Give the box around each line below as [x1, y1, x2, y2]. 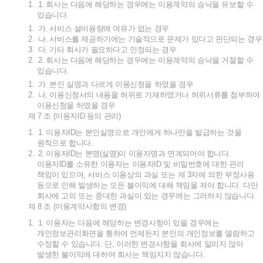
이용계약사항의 [55, 202, 107, 211]
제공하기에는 [81, 35, 126, 43]
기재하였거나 [144, 90, 190, 99]
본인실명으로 [85, 128, 130, 137]
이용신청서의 [49, 90, 95, 99]
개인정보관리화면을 [37, 229, 104, 238]
